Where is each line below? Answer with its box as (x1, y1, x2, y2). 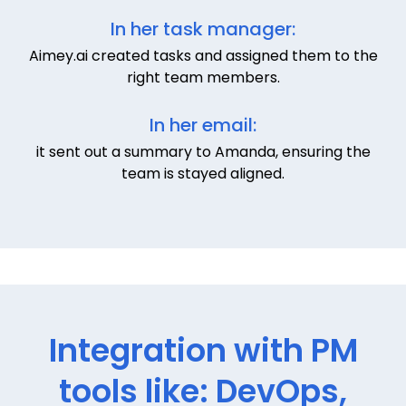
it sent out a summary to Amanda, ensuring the (35, 140, 371, 162)
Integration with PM (48, 327, 358, 372)
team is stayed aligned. (121, 162, 285, 184)
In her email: (150, 111, 256, 138)
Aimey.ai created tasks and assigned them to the (28, 44, 378, 66)
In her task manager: (111, 15, 295, 42)
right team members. (126, 66, 280, 88)
